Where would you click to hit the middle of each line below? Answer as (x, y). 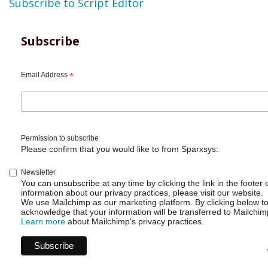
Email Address (45, 75)
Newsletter (38, 173)
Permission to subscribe (60, 138)
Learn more (43, 222)
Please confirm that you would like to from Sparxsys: (120, 149)
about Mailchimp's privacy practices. (135, 222)
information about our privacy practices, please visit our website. (142, 193)
